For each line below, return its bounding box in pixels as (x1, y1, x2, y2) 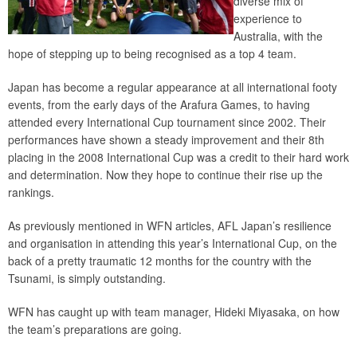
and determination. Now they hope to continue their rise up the (8, 167, 323, 182)
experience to (233, 10, 302, 26)
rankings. (8, 184, 54, 200)
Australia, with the (233, 28, 323, 44)
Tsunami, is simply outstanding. (8, 270, 166, 286)
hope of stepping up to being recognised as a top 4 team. (8, 45, 296, 61)
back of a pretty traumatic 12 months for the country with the (8, 253, 312, 269)
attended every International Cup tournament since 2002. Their (8, 114, 326, 130)
